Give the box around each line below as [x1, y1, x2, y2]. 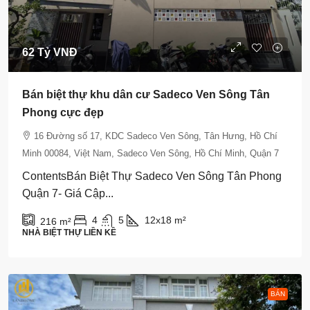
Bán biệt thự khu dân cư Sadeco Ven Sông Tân [22, 89, 270, 101]
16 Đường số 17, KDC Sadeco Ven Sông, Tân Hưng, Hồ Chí [34, 131, 277, 142]
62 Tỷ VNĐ [22, 46, 77, 59]
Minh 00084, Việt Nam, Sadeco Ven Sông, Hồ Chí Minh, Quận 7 [22, 148, 279, 159]
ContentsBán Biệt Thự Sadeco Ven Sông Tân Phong [22, 170, 282, 183]
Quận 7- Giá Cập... [22, 188, 113, 200]
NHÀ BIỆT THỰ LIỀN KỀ [22, 228, 116, 238]
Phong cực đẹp [22, 107, 104, 119]
